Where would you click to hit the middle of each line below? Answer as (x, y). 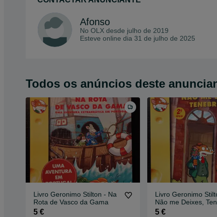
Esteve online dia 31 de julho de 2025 (138, 38)
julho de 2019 (148, 30)
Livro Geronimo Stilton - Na (75, 194)
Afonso (95, 22)
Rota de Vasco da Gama (71, 202)
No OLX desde (103, 30)
